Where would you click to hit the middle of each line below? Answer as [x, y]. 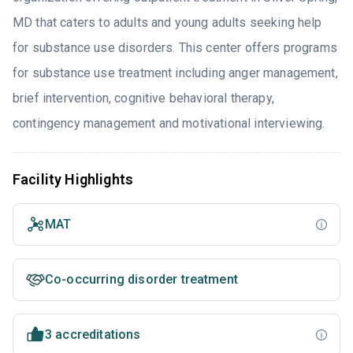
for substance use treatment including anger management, [175, 73]
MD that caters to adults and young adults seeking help [167, 23]
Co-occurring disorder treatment [141, 280]
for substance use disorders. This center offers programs [175, 48]
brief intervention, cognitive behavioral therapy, [143, 98]
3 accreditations [93, 335]
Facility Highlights [73, 180]
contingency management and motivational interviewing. [169, 124]
